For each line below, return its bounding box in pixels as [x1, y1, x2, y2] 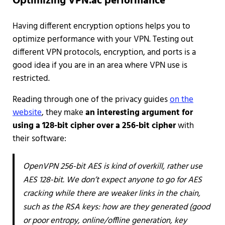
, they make [41, 106, 85, 120]
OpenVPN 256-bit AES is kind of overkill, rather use [23, 160, 202, 174]
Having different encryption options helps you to [12, 20, 190, 34]
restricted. [12, 72, 50, 86]
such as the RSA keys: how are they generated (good [23, 200, 210, 214]
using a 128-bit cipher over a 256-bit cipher [12, 119, 176, 133]
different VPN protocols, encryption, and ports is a [12, 46, 196, 60]
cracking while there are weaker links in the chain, [23, 187, 200, 201]
